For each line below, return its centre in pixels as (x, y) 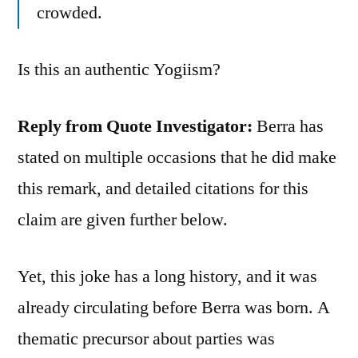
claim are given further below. (123, 220)
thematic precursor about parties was (146, 339)
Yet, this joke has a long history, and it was (167, 277)
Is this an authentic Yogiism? (119, 70)
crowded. (70, 13)
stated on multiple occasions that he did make (177, 158)
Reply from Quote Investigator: (135, 127)
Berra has (288, 127)
